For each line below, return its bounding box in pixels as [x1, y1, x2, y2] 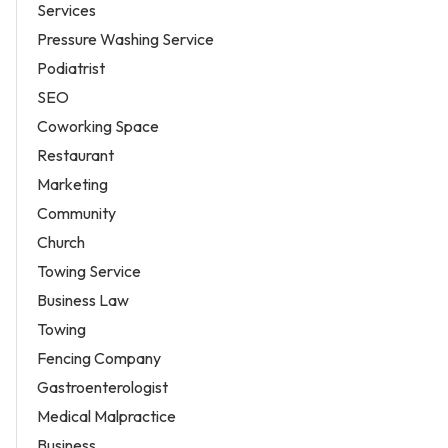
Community [37, 203, 116, 224]
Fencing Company [37, 348, 161, 369]
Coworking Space [37, 116, 159, 137]
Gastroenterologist [37, 377, 168, 398]
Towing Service [37, 261, 141, 282]
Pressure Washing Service [37, 29, 214, 50]
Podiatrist [37, 58, 105, 79]
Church [37, 232, 85, 253]
